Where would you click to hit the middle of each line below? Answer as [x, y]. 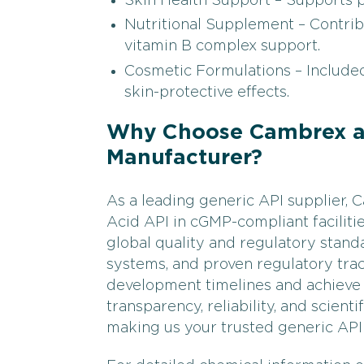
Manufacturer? [185, 157]
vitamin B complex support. [222, 47]
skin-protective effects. [206, 92]
